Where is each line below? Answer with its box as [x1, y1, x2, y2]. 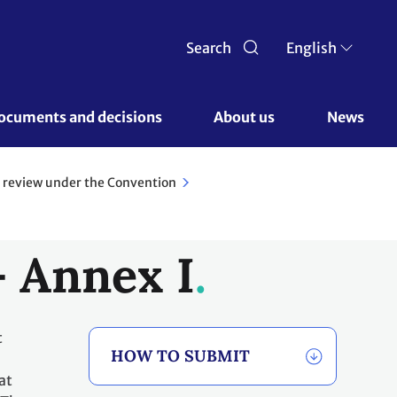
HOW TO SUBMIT [111, 346, 250, 367]
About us [214, 108, 278, 126]
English [286, 39, 337, 57]
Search [185, 39, 231, 57]
